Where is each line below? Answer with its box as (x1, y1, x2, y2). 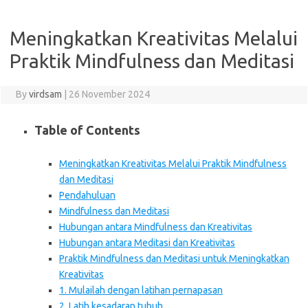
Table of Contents (34, 123, 140, 137)
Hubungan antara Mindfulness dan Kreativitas (59, 221, 252, 232)
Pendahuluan (59, 190, 115, 201)
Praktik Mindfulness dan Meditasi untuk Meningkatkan (59, 253, 289, 264)
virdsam (28, 89, 62, 100)
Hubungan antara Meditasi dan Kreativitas (59, 237, 235, 248)
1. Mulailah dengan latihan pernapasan (59, 285, 223, 296)
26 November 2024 (68, 89, 150, 100)
